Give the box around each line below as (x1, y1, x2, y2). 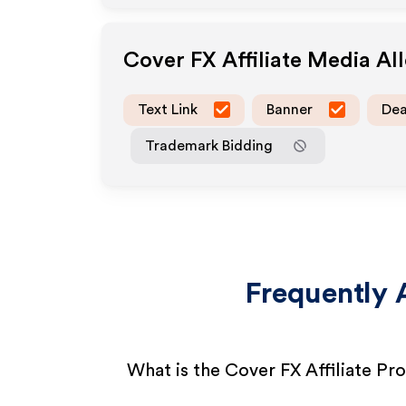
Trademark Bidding (145, 138, 273, 153)
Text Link (138, 101, 198, 117)
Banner (266, 101, 313, 117)
